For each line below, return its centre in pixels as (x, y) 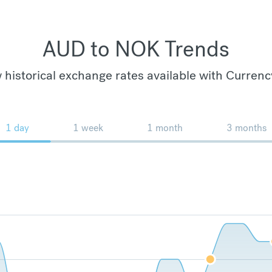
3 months (246, 127)
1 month (165, 127)
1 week (88, 127)
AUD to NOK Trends (136, 49)
